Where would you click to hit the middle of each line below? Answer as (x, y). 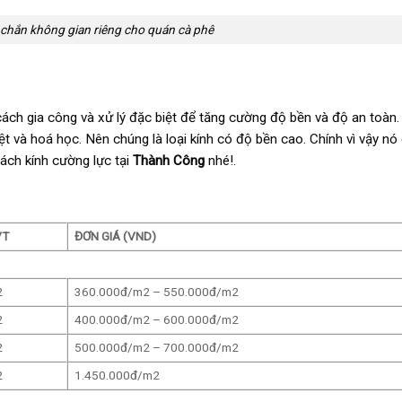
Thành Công (169, 161)
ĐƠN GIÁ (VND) (115, 236)
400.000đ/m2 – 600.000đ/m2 (156, 319)
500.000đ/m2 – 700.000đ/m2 (156, 347)
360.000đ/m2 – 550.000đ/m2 (156, 291)
